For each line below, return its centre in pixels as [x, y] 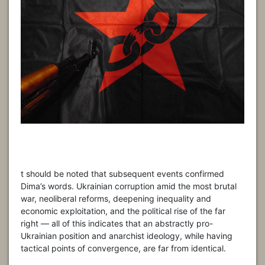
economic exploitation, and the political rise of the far [123, 211]
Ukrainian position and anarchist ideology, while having [127, 235]
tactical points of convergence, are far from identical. [123, 248]
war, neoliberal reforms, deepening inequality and [116, 198]
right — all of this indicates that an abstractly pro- [117, 223]
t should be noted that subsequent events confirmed [122, 173]
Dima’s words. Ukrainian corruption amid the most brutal [129, 186]
